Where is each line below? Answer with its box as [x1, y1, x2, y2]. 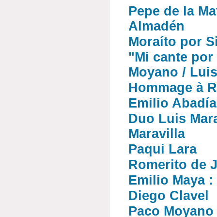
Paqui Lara [128, 142, 197, 156]
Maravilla [128, 126, 186, 141]
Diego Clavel [128, 188, 209, 203]
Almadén [128, 19, 185, 33]
